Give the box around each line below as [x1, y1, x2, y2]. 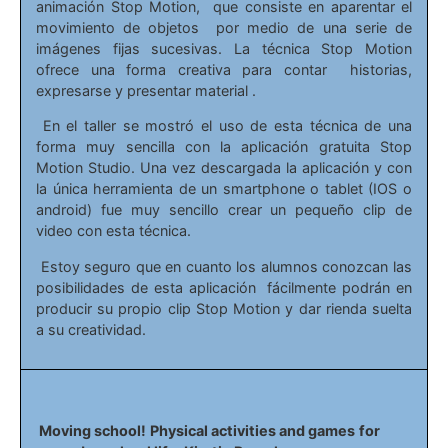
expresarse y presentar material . [36, 81, 256, 99]
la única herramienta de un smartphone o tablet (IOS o [36, 180, 412, 198]
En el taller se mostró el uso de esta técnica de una [36, 117, 412, 135]
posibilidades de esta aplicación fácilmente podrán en [36, 278, 412, 296]
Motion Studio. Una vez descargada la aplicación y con [36, 159, 412, 177]
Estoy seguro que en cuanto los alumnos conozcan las [36, 257, 412, 275]
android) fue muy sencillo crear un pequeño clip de [36, 201, 412, 219]
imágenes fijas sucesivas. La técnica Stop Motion [36, 39, 412, 57]
